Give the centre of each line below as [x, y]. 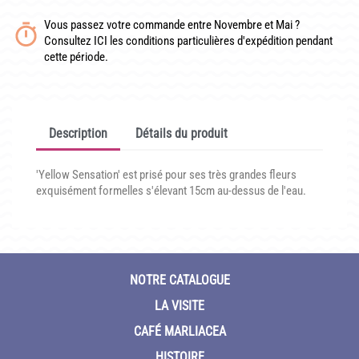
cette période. [76, 56]
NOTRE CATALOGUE [179, 280]
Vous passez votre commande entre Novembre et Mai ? [172, 24]
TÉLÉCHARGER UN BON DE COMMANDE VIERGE [113, 49]
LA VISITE [179, 305]
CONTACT [36, 86]
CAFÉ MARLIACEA [179, 331]
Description [78, 133]
